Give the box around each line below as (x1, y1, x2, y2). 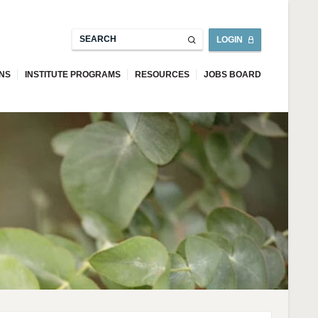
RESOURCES (135, 70, 190, 79)
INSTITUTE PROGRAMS (25, 70, 121, 79)
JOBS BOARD (204, 70, 262, 79)
